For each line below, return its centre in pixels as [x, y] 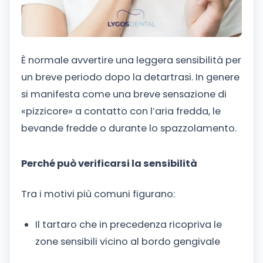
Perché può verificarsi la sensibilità [109, 163]
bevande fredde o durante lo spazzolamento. [129, 129]
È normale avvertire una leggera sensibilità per [131, 60]
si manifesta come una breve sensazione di [124, 95]
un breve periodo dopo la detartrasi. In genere [130, 77]
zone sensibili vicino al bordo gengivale [128, 241]
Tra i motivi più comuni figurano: [98, 194]
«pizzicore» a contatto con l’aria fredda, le [121, 112]
